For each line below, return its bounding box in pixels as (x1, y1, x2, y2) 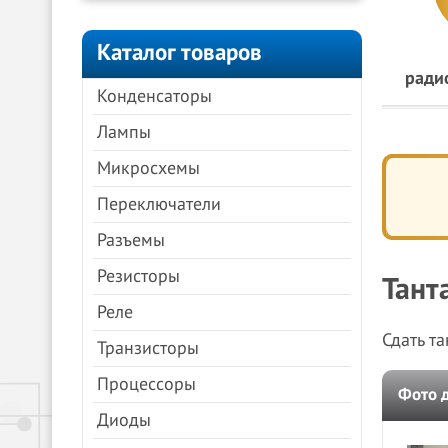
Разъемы (97, 230, 165, 251)
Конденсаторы (97, 86, 212, 107)
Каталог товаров (97, 39, 262, 66)
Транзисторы (97, 338, 199, 359)
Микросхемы (97, 158, 200, 179)
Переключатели (97, 194, 221, 215)
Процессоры (97, 374, 196, 395)
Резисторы (97, 266, 180, 287)
